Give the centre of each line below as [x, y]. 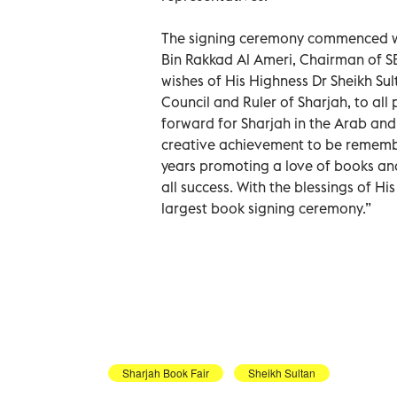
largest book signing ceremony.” [266, 208]
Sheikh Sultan [282, 372]
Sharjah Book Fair [166, 372]
